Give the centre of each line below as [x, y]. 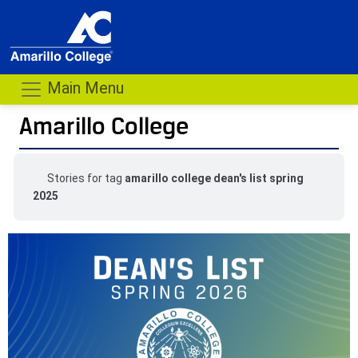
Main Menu [84, 88]
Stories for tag [86, 178]
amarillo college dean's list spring [214, 178]
